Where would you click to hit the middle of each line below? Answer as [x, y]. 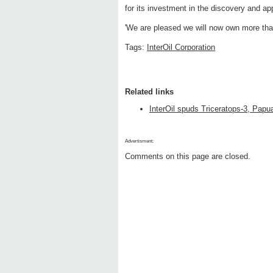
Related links [149, 92]
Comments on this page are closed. [188, 157]
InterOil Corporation [181, 48]
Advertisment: [139, 141]
